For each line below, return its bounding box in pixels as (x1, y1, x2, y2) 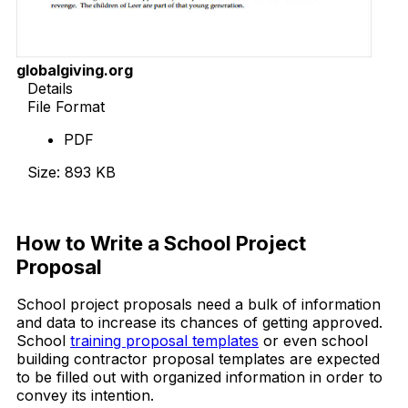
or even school (259, 331, 368, 350)
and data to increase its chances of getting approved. (16, 312, 382, 331)
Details (27, 79, 73, 98)
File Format (27, 97, 105, 117)
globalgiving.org (16, 61, 133, 80)
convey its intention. (16, 385, 154, 404)
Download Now (27, 196, 135, 215)
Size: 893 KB (27, 163, 116, 182)
